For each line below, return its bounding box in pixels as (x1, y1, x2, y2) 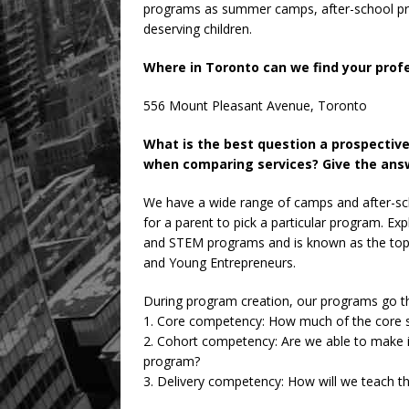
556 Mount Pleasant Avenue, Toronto (143, 97, 367, 115)
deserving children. (143, 20, 252, 38)
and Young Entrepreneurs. (143, 254, 296, 272)
